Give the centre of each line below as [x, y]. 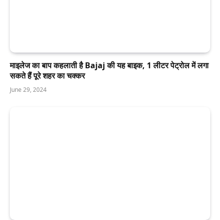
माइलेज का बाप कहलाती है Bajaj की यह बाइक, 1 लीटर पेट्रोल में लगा [109, 66]
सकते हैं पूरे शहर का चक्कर [47, 76]
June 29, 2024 [28, 90]
